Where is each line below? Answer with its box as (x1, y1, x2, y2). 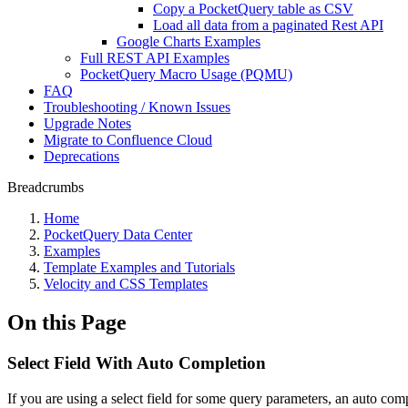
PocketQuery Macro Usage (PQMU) (80, 66, 292, 82)
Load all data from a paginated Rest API (153, 17, 383, 33)
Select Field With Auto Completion (7, 352, 266, 372)
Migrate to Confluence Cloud (44, 132, 212, 148)
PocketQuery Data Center (44, 227, 192, 242)
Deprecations (44, 148, 119, 164)
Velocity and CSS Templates (44, 276, 208, 291)
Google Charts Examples (117, 34, 260, 49)
